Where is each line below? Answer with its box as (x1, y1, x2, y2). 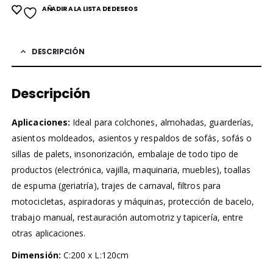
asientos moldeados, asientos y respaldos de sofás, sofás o (12, 132, 252, 144)
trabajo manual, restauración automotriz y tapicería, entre (12, 211, 244, 223)
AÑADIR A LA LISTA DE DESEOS (41, 4, 138, 14)
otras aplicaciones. (12, 227, 86, 239)
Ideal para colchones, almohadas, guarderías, (70, 116, 254, 128)
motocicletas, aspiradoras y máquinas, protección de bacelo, (12, 195, 255, 207)
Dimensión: (12, 249, 61, 261)
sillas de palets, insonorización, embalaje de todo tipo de (12, 147, 239, 160)
